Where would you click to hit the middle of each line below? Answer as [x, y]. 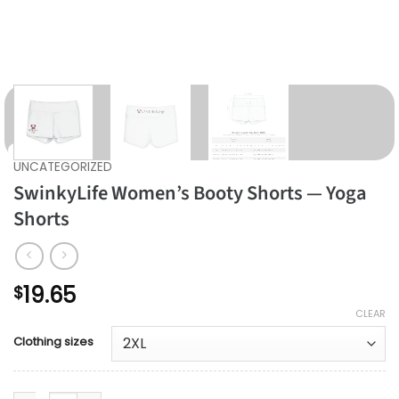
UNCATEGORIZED [63, 167]
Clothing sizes [53, 341]
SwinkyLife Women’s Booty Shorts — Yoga [190, 193]
